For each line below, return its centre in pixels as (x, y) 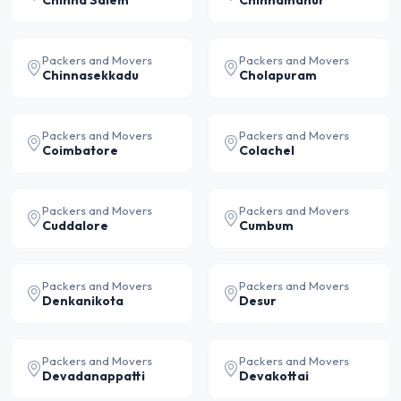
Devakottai (274, 376)
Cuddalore (75, 226)
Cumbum (266, 226)
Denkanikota (83, 301)
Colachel (267, 150)
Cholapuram (278, 75)
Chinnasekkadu (90, 75)
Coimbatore (80, 150)
